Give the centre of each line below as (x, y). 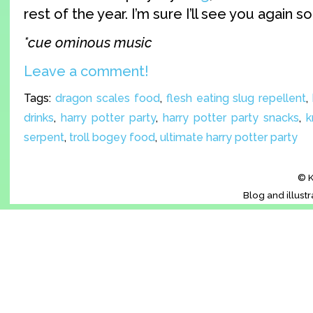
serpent (44, 138)
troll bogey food (112, 138)
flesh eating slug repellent (236, 99)
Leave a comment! (86, 72)
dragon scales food (107, 99)
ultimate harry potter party (229, 138)
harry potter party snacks (231, 118)
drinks (39, 118)
